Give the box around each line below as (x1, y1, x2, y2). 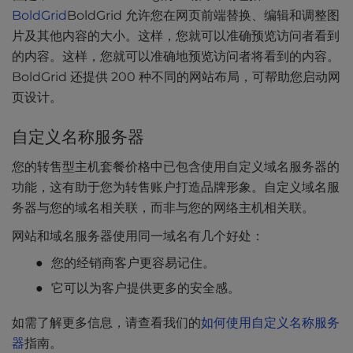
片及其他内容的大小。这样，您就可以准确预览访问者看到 (12, 28, 340, 44)
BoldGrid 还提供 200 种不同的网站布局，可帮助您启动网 (12, 69, 340, 85)
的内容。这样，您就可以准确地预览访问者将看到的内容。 (12, 49, 340, 65)
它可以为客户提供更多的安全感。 (51, 281, 240, 296)
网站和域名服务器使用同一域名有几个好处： (12, 229, 264, 244)
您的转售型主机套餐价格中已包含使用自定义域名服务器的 (12, 159, 340, 175)
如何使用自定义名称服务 (201, 315, 340, 331)
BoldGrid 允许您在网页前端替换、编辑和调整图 (67, 8, 340, 24)
